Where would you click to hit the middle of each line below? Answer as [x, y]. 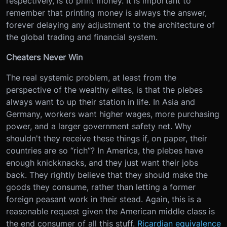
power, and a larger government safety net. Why [99, 126]
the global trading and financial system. [82, 37]
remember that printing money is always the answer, [106, 12]
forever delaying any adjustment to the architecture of [110, 25]
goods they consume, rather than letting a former [101, 187]
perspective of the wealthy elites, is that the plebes [104, 89]
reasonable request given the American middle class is [110, 211]
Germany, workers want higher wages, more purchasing [113, 114]
